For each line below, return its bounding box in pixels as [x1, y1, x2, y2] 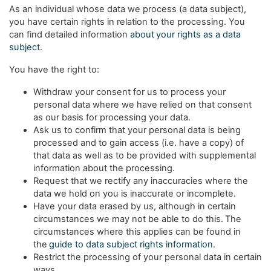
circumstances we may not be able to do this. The [33, 214, 241, 224]
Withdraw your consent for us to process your [33, 87, 226, 97]
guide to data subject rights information [49, 239, 213, 250]
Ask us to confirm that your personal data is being [33, 125, 241, 135]
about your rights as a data [130, 29, 241, 40]
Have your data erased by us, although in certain [33, 201, 236, 212]
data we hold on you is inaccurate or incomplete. [33, 188, 236, 199]
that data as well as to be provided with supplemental [33, 150, 256, 161]
